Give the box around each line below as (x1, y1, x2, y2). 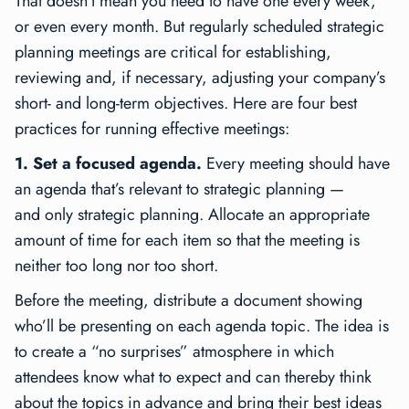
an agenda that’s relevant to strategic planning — (15, 177, 344, 202)
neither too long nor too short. (15, 254, 218, 278)
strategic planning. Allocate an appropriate (73, 203, 370, 227)
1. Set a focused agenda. (15, 152, 202, 176)
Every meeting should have (202, 152, 390, 176)
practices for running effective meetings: (15, 117, 289, 142)
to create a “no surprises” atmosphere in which (15, 340, 334, 364)
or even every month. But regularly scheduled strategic (15, 15, 384, 39)
